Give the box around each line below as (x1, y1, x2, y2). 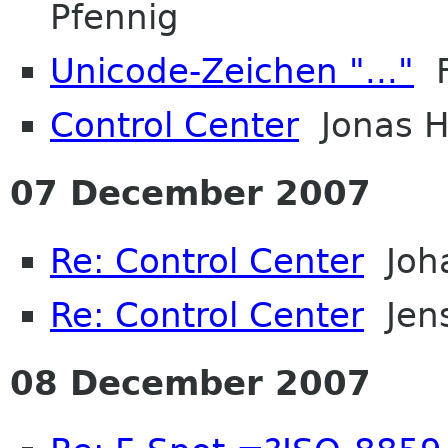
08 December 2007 (10, 362, 371, 403)
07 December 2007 (10, 172, 371, 213)
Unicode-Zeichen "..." (50, 50, 414, 91)
